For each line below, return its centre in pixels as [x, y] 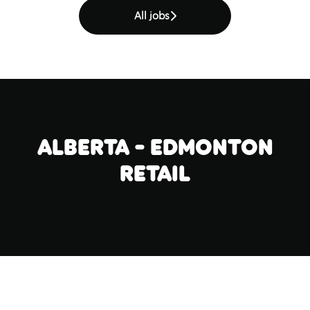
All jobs [152, 16]
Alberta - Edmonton [155, 147]
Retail [155, 174]
